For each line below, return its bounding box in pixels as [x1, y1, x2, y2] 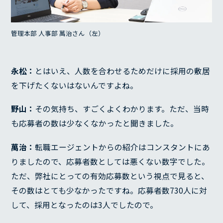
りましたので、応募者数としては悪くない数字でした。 [11, 156, 210, 168]
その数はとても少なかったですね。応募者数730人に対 [11, 185, 208, 197]
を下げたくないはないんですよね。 [11, 79, 138, 91]
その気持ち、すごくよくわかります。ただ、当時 [35, 103, 210, 115]
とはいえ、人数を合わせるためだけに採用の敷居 [35, 65, 211, 77]
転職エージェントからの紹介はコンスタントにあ [35, 141, 211, 153]
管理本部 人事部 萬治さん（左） [11, 28, 105, 38]
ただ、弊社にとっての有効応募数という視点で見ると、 [11, 170, 210, 182]
